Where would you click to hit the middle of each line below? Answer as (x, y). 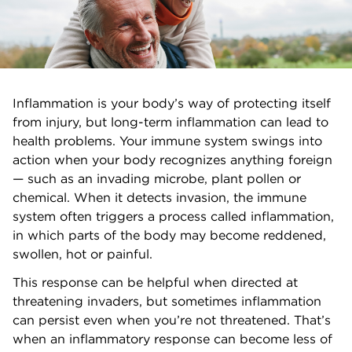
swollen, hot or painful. (82, 254)
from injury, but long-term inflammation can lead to (170, 122)
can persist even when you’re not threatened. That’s (172, 320)
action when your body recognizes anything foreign (172, 160)
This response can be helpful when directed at (155, 282)
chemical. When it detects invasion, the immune (159, 198)
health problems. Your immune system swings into (167, 141)
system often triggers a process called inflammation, (173, 216)
